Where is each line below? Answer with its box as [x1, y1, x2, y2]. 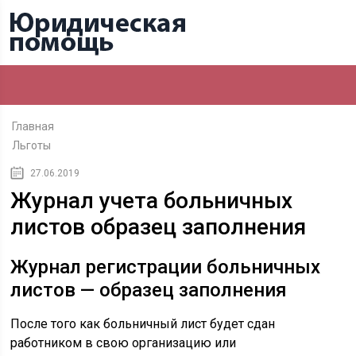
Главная [12, 120, 55, 133]
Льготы [12, 139, 52, 152]
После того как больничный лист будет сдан [10, 316, 276, 331]
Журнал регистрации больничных [10, 256, 321, 278]
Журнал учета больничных [10, 188, 293, 214]
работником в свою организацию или [10, 335, 237, 350]
